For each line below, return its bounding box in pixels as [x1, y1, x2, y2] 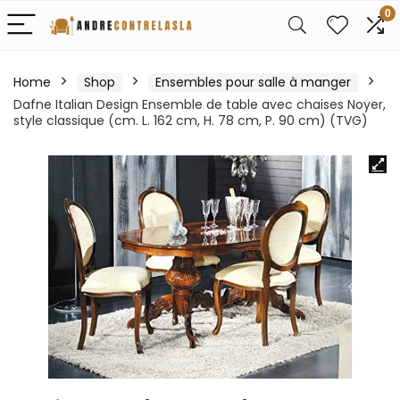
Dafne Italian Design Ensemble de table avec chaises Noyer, [13, 96, 386, 113]
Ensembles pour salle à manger [155, 73, 351, 91]
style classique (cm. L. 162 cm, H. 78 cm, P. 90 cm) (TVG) [13, 112, 368, 129]
